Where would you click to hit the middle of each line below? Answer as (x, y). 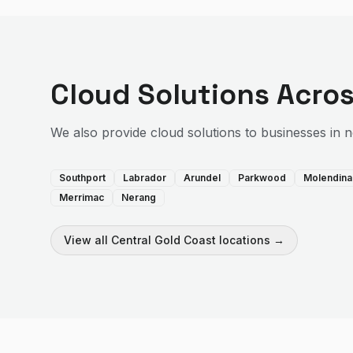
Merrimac (82, 197)
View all (87, 240)
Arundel (202, 178)
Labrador (145, 178)
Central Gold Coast (163, 240)
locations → (250, 240)
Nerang (139, 197)
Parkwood (262, 178)
